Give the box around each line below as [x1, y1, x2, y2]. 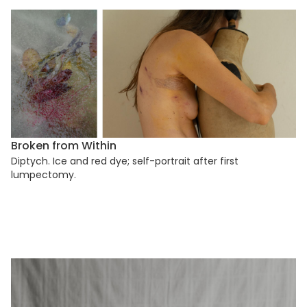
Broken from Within [11, 138, 116, 154]
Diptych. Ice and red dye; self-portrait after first [11, 154, 238, 169]
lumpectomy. [11, 168, 76, 182]
